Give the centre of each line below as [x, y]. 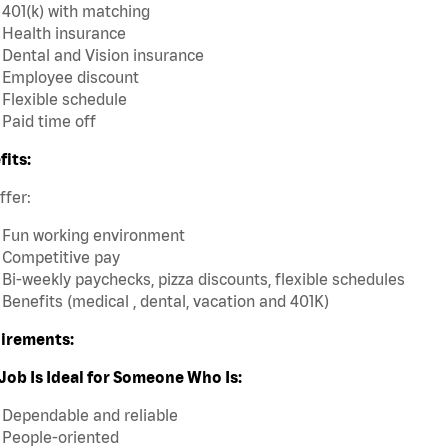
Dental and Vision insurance [103, 55]
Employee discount [70, 77]
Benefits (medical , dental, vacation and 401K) [165, 301]
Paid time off [49, 121]
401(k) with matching [76, 11]
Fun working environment [95, 235]
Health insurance [64, 33]
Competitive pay [61, 257]
